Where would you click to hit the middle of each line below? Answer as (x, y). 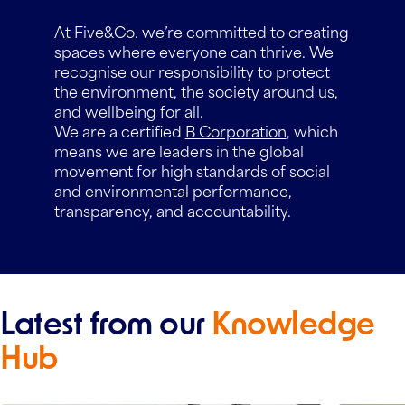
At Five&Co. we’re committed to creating (201, 31)
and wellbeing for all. (128, 111)
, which (312, 131)
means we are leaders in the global (179, 151)
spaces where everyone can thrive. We (193, 51)
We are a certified (119, 131)
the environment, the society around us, (196, 91)
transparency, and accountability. (172, 210)
